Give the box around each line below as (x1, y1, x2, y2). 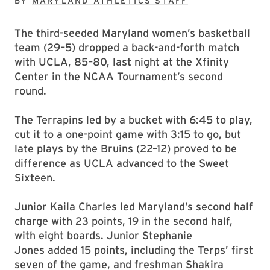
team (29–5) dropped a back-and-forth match (14, 41, 239, 54)
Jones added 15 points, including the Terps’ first (14, 243, 253, 256)
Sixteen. (14, 171, 55, 184)
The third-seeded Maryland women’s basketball (14, 27, 250, 39)
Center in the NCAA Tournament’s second (14, 70, 223, 83)
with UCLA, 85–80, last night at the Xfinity (14, 55, 229, 68)
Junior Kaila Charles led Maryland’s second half (14, 200, 253, 213)
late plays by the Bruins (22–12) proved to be (14, 142, 237, 155)
